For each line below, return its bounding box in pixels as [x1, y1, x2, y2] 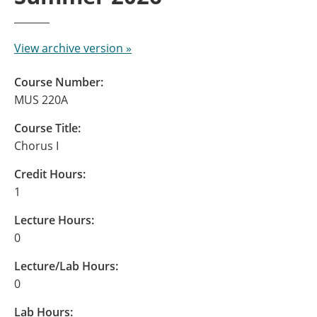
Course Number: [14, 74, 103, 90]
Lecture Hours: [14, 212, 94, 228]
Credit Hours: [14, 166, 86, 182]
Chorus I [14, 138, 59, 154]
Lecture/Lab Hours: [14, 258, 118, 274]
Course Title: [14, 120, 81, 136]
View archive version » [14, 40, 132, 56]
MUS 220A [14, 92, 68, 108]
